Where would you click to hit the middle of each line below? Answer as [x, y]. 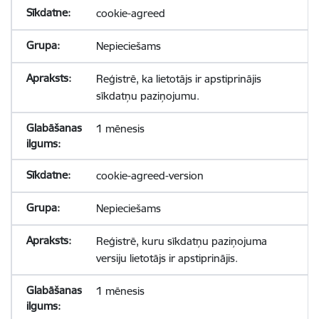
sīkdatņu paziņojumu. [147, 96]
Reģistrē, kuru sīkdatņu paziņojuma [181, 241]
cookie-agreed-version [150, 176]
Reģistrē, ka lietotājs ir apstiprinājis [178, 79]
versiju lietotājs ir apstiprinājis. [167, 258]
